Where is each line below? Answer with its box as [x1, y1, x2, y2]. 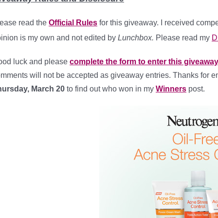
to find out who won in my [67, 85, 156, 93]
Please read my [154, 34, 212, 42]
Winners [156, 85, 186, 93]
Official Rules [49, 18, 97, 27]
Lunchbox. [118, 34, 154, 42]
